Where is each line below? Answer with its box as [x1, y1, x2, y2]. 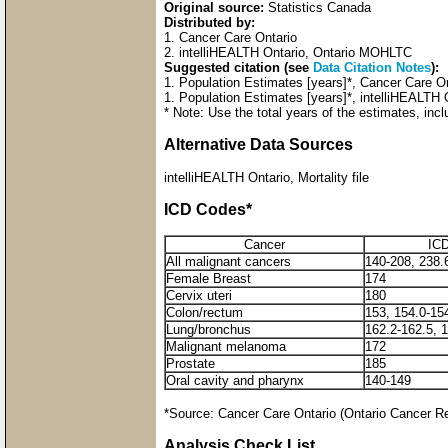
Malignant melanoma [166, 338, 286, 354]
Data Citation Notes [313, 59, 431, 75]
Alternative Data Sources [164, 135, 353, 153]
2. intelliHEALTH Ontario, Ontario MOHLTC [164, 44, 412, 60]
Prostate [166, 355, 215, 371]
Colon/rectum [166, 304, 243, 320]
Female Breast [166, 270, 251, 286]
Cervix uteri [166, 287, 232, 303]
